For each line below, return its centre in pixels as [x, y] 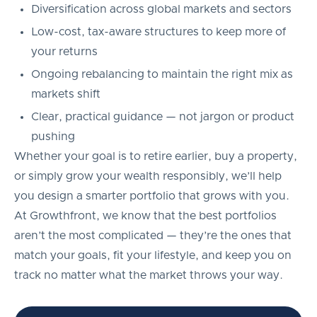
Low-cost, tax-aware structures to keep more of [158, 31]
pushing [53, 136]
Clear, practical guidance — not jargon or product [163, 116]
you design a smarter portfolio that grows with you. [152, 196]
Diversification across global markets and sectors [161, 9]
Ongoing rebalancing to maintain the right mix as [162, 74]
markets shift [66, 94]
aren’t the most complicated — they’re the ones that [153, 235]
